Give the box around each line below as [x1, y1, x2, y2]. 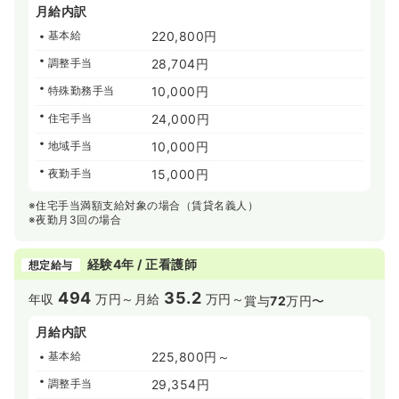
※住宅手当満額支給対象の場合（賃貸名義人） [28, 199, 259, 213]
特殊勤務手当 [48, 84, 115, 98]
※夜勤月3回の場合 [28, 213, 122, 227]
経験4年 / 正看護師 [86, 256, 198, 273]
